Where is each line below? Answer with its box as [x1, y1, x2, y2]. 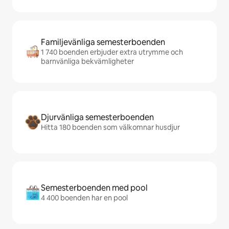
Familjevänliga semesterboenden [41, 37, 165, 48]
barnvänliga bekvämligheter [41, 57, 134, 66]
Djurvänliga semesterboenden [41, 112, 154, 123]
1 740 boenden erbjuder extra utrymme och [41, 48, 183, 57]
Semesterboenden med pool [41, 182, 148, 193]
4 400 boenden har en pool [41, 193, 128, 202]
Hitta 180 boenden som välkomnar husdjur [41, 123, 180, 132]
